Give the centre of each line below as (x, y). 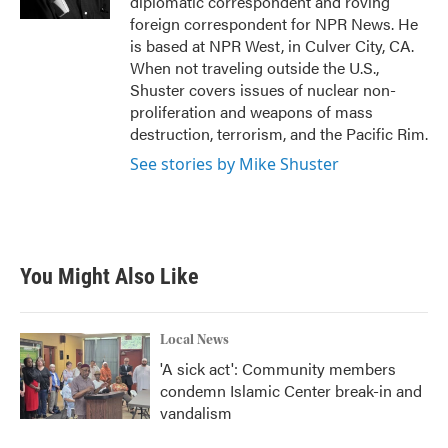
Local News (194, 340)
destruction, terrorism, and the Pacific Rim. (279, 133)
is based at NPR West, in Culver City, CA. (272, 45)
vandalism (196, 412)
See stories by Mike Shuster (234, 164)
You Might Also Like (109, 276)
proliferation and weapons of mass (251, 111)
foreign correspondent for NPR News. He (274, 23)
